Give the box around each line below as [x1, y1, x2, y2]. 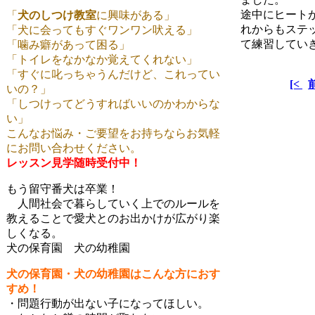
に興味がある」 [96, 9, 175, 21]
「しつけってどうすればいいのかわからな [6, 98, 220, 110]
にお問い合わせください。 [6, 142, 141, 154]
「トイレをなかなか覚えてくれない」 [6, 53, 198, 65]
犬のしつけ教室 [18, 9, 96, 21]
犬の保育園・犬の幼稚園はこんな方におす [6, 268, 220, 280]
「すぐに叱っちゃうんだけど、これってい [6, 68, 220, 80]
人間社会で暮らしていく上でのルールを [6, 198, 220, 210]
